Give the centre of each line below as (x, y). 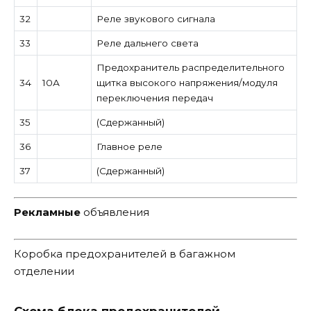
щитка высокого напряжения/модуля (187, 82)
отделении (44, 271)
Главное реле (129, 146)
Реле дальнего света (147, 43)
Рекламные (47, 212)
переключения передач (154, 98)
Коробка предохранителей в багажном (125, 254)
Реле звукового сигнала (155, 18)
